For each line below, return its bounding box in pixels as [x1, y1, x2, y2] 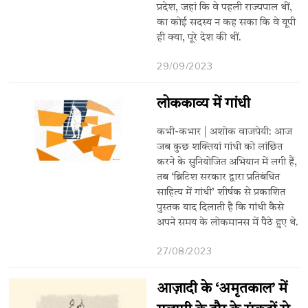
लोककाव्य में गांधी [157, 97, 251, 111]
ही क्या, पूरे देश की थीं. [157, 33, 242, 44]
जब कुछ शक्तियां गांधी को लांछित [157, 142, 283, 153]
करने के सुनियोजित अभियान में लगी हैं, [157, 157, 298, 168]
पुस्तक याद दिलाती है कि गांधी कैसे [157, 203, 285, 213]
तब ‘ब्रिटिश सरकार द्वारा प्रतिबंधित [157, 173, 280, 183]
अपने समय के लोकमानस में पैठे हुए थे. [157, 218, 299, 228]
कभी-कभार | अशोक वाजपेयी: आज [157, 127, 293, 137]
